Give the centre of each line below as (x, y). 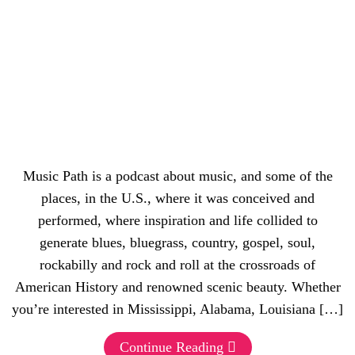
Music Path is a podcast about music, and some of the (177, 176)
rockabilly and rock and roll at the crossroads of (177, 265)
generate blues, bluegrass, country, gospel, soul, (177, 242)
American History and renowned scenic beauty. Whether (177, 287)
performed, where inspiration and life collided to (177, 220)
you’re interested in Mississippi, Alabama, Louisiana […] (177, 309)
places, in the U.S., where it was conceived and (177, 198)
